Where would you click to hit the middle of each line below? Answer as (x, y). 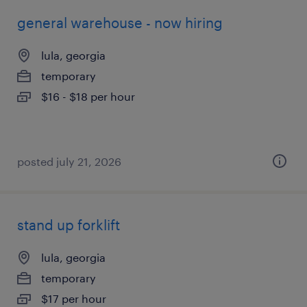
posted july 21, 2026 (69, 161)
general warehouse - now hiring (120, 23)
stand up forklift (69, 225)
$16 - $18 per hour (88, 96)
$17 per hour (74, 298)
